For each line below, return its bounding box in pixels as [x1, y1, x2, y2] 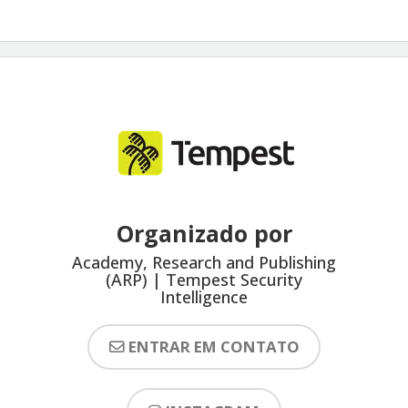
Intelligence [160, 285, 248, 308]
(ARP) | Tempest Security [106, 268, 302, 291]
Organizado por [116, 217, 292, 249]
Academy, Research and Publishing [72, 250, 336, 273]
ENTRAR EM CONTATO [127, 336, 300, 358]
